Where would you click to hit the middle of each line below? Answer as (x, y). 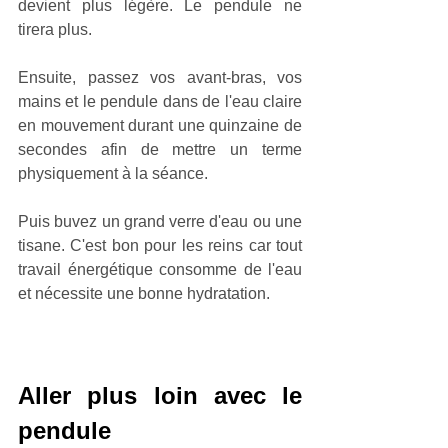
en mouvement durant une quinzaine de (160, 125)
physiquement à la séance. (113, 173)
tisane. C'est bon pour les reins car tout (160, 245)
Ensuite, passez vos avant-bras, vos (160, 77)
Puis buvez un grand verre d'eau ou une (160, 221)
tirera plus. (55, 29)
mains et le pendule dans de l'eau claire (160, 101)
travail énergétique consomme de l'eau (160, 269)
